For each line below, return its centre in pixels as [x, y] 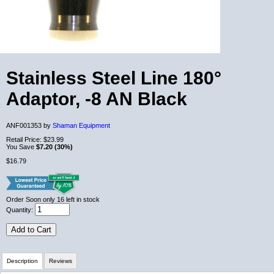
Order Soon [24, 200]
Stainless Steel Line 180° [114, 78]
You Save [21, 147]
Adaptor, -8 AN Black [97, 99]
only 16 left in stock [71, 200]
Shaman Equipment [81, 126]
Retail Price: [24, 140]
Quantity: [20, 210]
